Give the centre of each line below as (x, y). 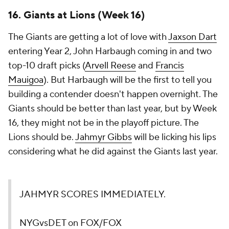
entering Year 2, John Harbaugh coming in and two (110, 51)
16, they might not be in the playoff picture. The (104, 123)
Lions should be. (42, 137)
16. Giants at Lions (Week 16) (77, 15)
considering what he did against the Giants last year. (113, 152)
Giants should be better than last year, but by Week (112, 109)
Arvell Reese (110, 66)
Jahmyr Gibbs (104, 137)
